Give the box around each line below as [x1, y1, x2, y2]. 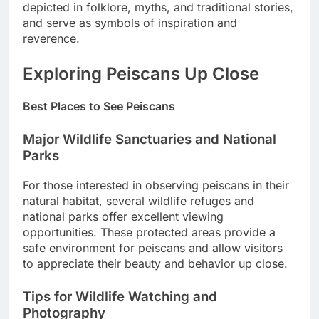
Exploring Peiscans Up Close [23, 63, 259, 85]
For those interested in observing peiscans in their [23, 177, 289, 192]
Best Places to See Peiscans [23, 99, 175, 114]
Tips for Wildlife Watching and [23, 288, 217, 305]
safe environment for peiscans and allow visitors [23, 240, 283, 255]
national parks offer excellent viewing [23, 209, 224, 224]
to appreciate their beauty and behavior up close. [23, 256, 288, 271]
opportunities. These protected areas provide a [23, 224, 276, 239]
